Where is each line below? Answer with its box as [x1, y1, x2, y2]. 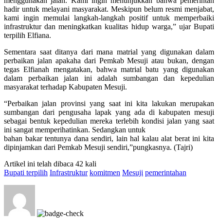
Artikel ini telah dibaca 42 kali [4, 159, 96, 168]
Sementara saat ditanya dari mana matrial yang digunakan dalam [4, 47, 214, 56]
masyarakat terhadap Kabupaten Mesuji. [4, 82, 127, 91]
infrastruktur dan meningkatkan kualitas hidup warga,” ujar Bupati [4, 22, 214, 31]
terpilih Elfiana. [4, 31, 51, 39]
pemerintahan [145, 168, 186, 177]
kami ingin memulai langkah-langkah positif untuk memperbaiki [4, 13, 214, 22]
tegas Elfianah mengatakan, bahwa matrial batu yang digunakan [4, 65, 214, 73]
